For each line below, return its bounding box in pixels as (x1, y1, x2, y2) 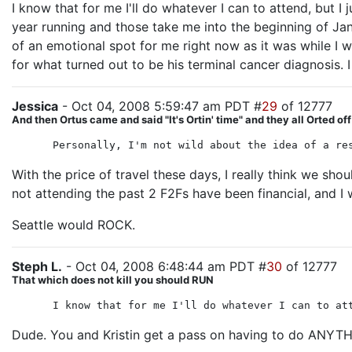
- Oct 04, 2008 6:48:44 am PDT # (62, 258, 266, 274)
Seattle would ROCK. (12, 217, 135, 233)
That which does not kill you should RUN (12, 273, 214, 286)
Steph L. (12, 258, 62, 274)
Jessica (12, 98, 58, 114)
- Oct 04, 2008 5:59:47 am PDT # (58, 98, 262, 114)
